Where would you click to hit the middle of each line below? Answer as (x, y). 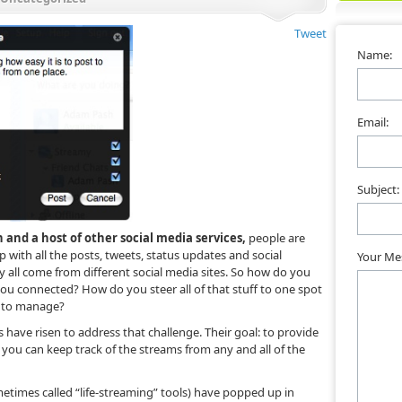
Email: (373, 122)
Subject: (378, 189)
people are (275, 238)
